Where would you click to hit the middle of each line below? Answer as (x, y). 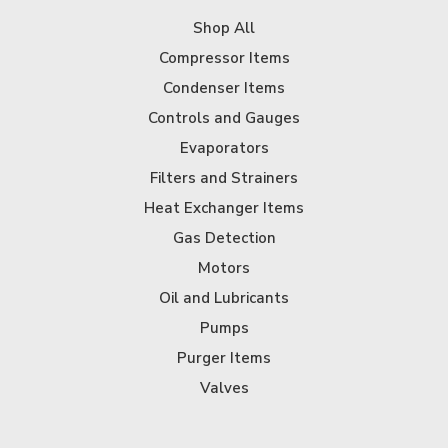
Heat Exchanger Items (224, 208)
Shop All (224, 28)
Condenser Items (224, 88)
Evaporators (224, 148)
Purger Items (224, 358)
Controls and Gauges (224, 118)
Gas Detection (224, 238)
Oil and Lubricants (224, 298)
